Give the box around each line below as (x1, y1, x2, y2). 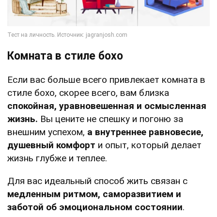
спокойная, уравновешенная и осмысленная (7, 100, 206, 112)
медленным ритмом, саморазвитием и (7, 188, 181, 200)
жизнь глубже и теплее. (7, 153, 107, 164)
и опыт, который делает (95, 139, 201, 151)
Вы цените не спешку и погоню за (40, 113, 183, 125)
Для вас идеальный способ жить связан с (7, 175, 187, 187)
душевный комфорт (7, 139, 95, 151)
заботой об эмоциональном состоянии (7, 201, 183, 213)
